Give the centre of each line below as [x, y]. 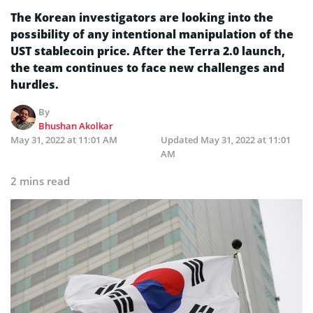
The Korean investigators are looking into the [142, 17]
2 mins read [40, 181]
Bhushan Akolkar [76, 125]
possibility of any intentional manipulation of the [152, 34]
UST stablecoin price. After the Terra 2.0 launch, [148, 51]
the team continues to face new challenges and [147, 67]
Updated [181, 139]
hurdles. [35, 84]
